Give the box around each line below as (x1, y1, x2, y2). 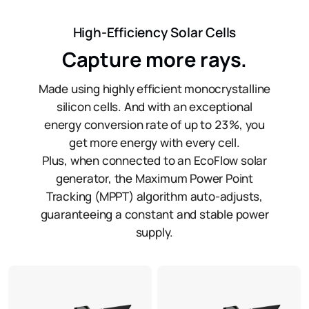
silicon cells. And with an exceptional (56, 98, 253, 114)
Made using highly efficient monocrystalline (38, 80, 271, 97)
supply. (135, 223, 174, 240)
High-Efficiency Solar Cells (72, 23, 237, 41)
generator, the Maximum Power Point (55, 170, 254, 186)
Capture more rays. (61, 46, 248, 74)
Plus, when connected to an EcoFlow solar (42, 152, 267, 168)
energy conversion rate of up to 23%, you (44, 116, 265, 132)
